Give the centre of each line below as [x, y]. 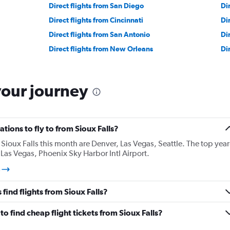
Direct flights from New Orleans [101, 49]
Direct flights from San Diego [97, 5]
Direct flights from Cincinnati [96, 20]
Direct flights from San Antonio [100, 34]
